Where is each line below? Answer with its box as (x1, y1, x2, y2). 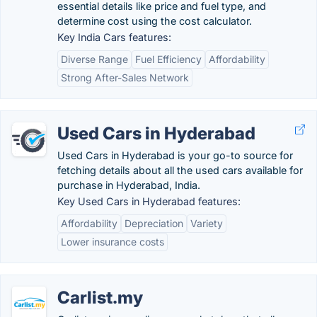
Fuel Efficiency (135, 53, 202, 65)
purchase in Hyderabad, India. (57, 179, 200, 191)
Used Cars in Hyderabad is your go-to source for (57, 149, 293, 161)
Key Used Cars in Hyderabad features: (57, 195, 241, 207)
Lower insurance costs (61, 236, 164, 248)
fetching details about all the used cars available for (57, 164, 303, 176)
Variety (190, 217, 223, 229)
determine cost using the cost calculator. (57, 15, 252, 27)
